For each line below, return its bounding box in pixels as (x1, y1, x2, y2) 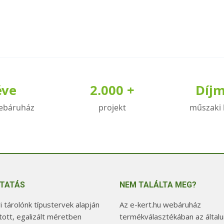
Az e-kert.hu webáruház (119, 199, 201, 210)
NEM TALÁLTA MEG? (119, 180, 196, 190)
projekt (98, 102, 126, 113)
